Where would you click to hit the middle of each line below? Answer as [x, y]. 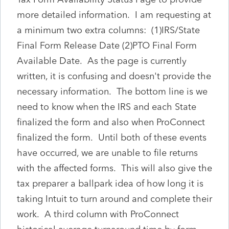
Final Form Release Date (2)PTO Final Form [107, 45]
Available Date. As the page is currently [102, 61]
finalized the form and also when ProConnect [111, 122]
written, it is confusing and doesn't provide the [114, 76]
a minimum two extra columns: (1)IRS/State [108, 30]
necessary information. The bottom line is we [112, 91]
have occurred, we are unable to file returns [107, 153]
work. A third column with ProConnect [98, 214]
